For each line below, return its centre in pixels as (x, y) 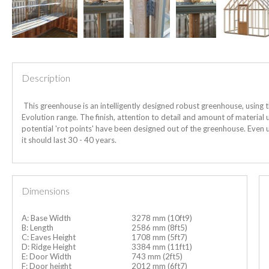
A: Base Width (46, 218)
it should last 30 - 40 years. (69, 140)
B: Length (38, 227)
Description (46, 77)
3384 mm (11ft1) (161, 246)
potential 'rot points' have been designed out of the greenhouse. (134, 128)
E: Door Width (47, 256)
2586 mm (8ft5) (159, 227)
